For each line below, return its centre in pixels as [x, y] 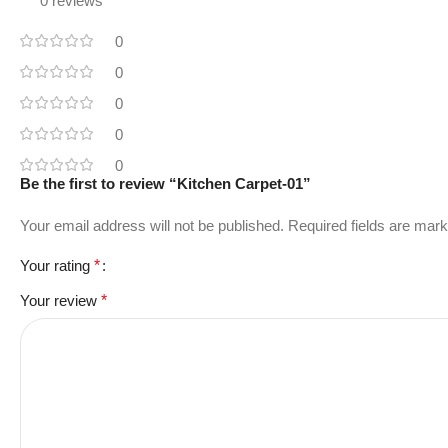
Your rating [57, 265]
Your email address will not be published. [152, 225]
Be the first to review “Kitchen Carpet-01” [165, 183]
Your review [60, 300]
